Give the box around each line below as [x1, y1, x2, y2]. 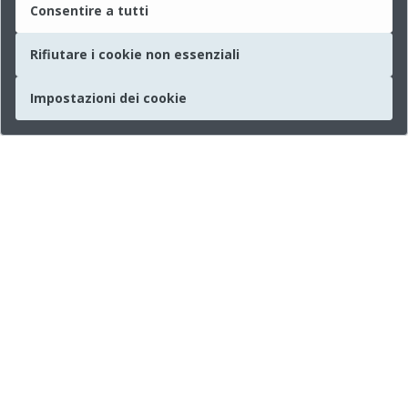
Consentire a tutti [30, 2, 148, 19]
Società [29, 328, 78, 346]
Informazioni [29, 380, 113, 397]
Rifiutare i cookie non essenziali [30, 46, 240, 63]
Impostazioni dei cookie [30, 89, 187, 107]
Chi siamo [44, 375, 107, 393]
